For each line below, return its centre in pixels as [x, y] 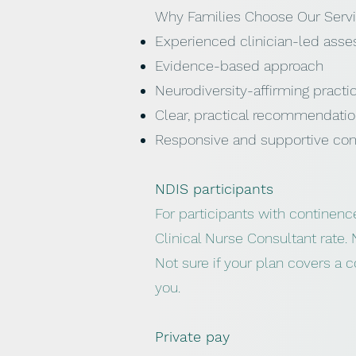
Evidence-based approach [239, 66]
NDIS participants [214, 189]
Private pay [192, 337]
